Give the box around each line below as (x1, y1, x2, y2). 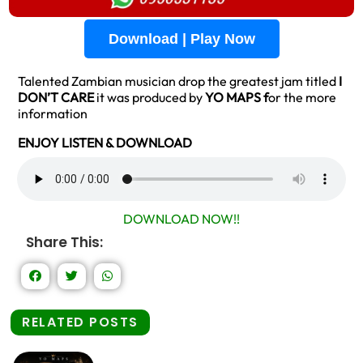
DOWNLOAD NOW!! (123, 211, 240, 227)
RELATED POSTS (22, 313, 139, 331)
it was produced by (94, 89, 205, 105)
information (18, 105, 88, 122)
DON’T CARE (18, 89, 94, 105)
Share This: (26, 233, 103, 252)
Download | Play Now (108, 31, 255, 47)
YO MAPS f (205, 89, 268, 105)
